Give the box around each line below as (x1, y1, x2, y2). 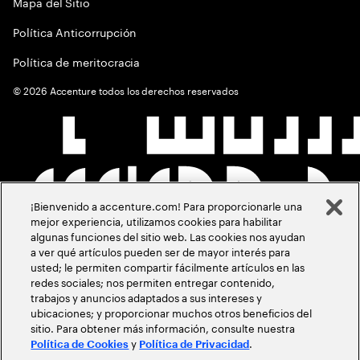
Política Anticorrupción (13, 22, 137, 40)
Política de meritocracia (13, 52, 141, 70)
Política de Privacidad (139, 339, 250, 350)
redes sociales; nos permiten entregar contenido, (31, 273, 276, 289)
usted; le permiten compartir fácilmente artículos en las (31, 258, 305, 274)
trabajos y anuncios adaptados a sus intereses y (31, 288, 263, 305)
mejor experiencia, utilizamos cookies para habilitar (31, 212, 283, 228)
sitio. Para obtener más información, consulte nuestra (31, 319, 296, 335)
